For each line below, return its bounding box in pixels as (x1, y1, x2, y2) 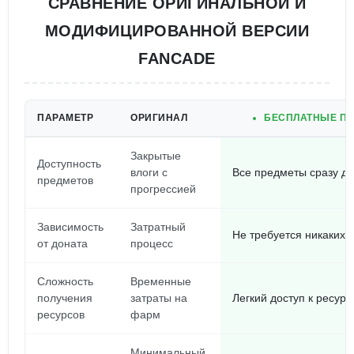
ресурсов (37, 308, 85, 321)
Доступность (37, 157, 101, 170)
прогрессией (130, 183, 196, 195)
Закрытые (130, 149, 181, 162)
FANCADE (138, 50, 216, 67)
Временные (130, 275, 191, 288)
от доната (37, 237, 88, 250)
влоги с (130, 166, 168, 179)
